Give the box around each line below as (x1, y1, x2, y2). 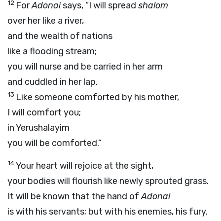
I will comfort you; (7, 107, 81, 118)
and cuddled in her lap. (7, 76, 98, 87)
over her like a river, (7, 15, 84, 26)
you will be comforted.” (7, 138, 102, 148)
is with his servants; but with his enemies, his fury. (7, 206, 208, 217)
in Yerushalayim (7, 122, 70, 133)
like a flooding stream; (7, 46, 97, 57)
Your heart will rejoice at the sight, (16, 160, 153, 171)
